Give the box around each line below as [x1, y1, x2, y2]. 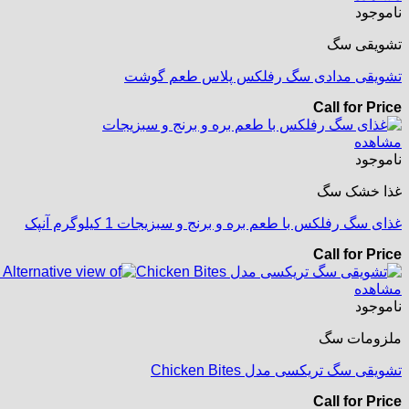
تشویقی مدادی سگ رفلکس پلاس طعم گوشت [124, 68, 402, 85]
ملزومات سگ [319, 330, 402, 347]
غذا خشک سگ [317, 184, 402, 200]
